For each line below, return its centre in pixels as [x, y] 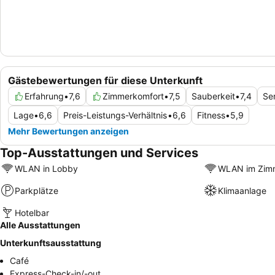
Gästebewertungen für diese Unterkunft [105, 81]
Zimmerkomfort [133, 96]
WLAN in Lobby [46, 168]
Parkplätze [37, 190]
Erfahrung [44, 96]
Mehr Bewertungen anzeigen [68, 131]
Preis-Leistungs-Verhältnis [115, 115]
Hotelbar [32, 212]
